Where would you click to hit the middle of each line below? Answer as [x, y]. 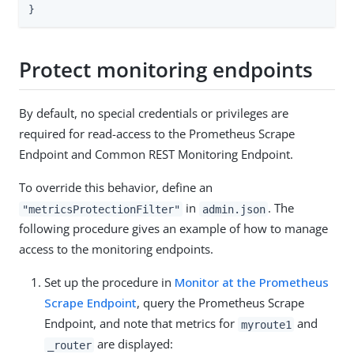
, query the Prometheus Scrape [220, 303]
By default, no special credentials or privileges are [154, 113]
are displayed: [134, 344]
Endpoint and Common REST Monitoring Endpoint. [156, 154]
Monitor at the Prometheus [252, 282]
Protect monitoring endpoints [166, 69]
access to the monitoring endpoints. [116, 249]
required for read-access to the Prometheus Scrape [157, 134]
